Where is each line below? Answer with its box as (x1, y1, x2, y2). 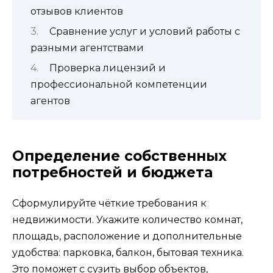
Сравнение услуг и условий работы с (49, 25, 240, 37)
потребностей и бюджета (12, 164, 213, 182)
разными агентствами (30, 41, 144, 54)
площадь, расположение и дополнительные (12, 230, 242, 243)
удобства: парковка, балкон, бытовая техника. (12, 247, 244, 259)
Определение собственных (12, 147, 227, 165)
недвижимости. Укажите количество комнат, (12, 214, 243, 226)
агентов (30, 95, 70, 107)
